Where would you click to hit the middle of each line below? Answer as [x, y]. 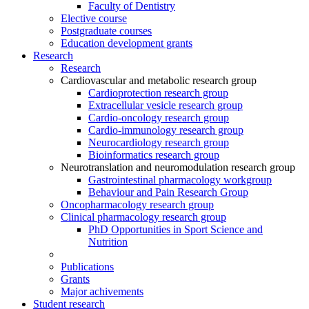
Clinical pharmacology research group [143, 217]
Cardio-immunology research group [166, 130]
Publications [87, 267]
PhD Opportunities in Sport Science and [176, 230]
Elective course [94, 19]
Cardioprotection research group [158, 93]
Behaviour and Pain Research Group [168, 192]
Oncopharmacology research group [137, 205]
